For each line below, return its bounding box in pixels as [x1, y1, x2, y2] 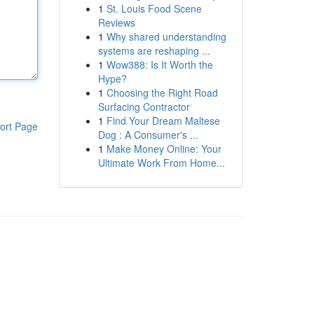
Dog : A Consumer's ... [97, 128, 198, 142]
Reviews [97, 15, 135, 29]
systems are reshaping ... [97, 43, 210, 57]
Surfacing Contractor [97, 100, 190, 114]
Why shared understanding [106, 29, 226, 43]
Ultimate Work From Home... [97, 156, 225, 170]
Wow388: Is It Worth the [106, 57, 213, 71]
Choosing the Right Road [106, 86, 218, 100]
